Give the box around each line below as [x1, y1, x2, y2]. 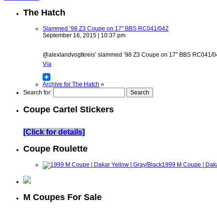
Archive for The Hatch [43, 81, 99, 88]
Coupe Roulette [23, 144, 88, 154]
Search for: [23, 89, 52, 96]
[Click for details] [23, 128, 85, 137]
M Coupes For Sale [23, 192, 102, 202]
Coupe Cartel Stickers [23, 105, 114, 115]
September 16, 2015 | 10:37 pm [43, 32, 125, 39]
